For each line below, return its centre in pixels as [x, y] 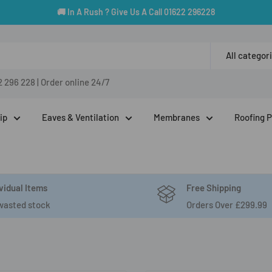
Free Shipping [214, 188]
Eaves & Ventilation [80, 117]
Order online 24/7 [75, 82]
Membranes [177, 117]
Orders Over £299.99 [227, 205]
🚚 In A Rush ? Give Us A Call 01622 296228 [136, 12]
